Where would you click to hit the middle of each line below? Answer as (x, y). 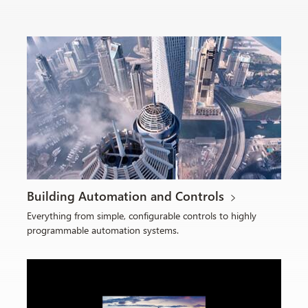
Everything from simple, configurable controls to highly (142, 216)
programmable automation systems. (103, 230)
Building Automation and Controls (125, 196)
